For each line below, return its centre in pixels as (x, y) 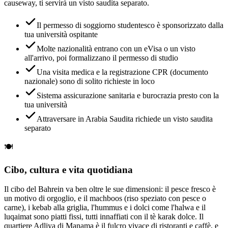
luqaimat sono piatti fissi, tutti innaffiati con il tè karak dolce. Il (104, 217)
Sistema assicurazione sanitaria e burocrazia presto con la (128, 95)
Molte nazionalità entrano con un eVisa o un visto (116, 48)
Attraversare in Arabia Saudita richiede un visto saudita (125, 119)
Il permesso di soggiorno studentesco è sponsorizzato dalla (130, 25)
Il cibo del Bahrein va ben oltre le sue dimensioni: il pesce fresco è (110, 189)
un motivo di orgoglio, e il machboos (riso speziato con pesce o (105, 198)
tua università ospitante (61, 34)
